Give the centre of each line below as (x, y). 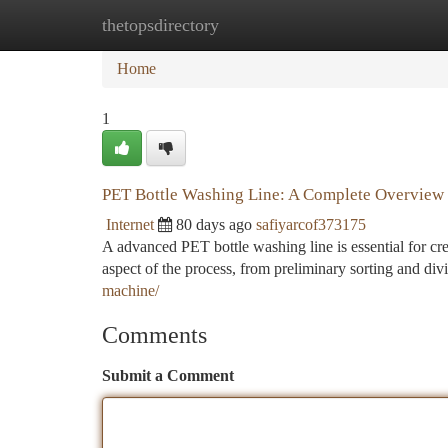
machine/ (130, 290)
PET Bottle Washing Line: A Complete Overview (273, 194)
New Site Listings (257, 24)
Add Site (372, 24)
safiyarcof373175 (311, 224)
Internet (130, 224)
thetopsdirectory (160, 25)
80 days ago (214, 224)
